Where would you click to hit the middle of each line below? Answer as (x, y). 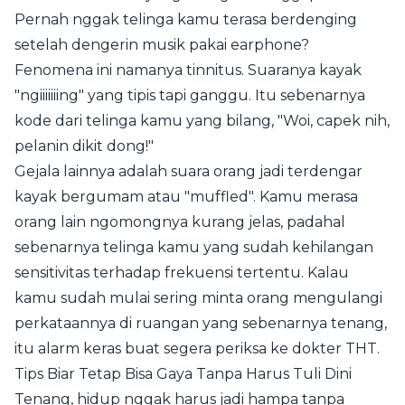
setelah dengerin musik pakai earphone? (162, 45)
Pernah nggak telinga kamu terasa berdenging (186, 19)
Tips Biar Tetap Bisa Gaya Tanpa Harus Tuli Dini (183, 374)
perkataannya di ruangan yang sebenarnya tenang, (201, 323)
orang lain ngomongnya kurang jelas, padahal (180, 222)
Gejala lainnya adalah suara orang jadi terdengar (188, 171)
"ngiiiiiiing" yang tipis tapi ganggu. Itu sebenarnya (190, 95)
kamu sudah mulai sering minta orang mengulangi (198, 298)
